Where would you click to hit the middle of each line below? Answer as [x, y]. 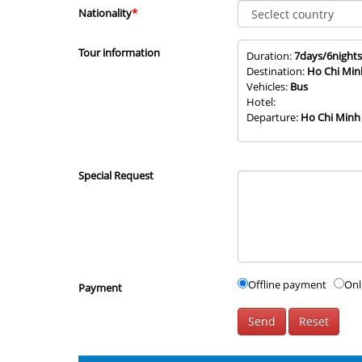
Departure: [273, 118]
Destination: [276, 72]
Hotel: [261, 102]
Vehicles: [268, 87]
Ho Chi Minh [330, 118]
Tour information [119, 53]
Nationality [105, 13]
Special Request [116, 176]
